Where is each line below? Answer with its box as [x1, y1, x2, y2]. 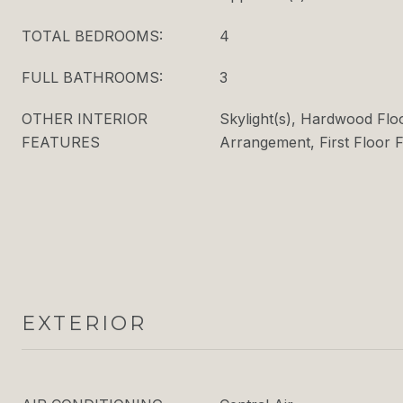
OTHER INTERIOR [22, 110, 148, 128]
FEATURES [22, 133, 100, 151]
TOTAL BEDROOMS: [22, 27, 163, 45]
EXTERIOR [22, 311, 147, 336]
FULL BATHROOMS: [22, 68, 163, 86]
